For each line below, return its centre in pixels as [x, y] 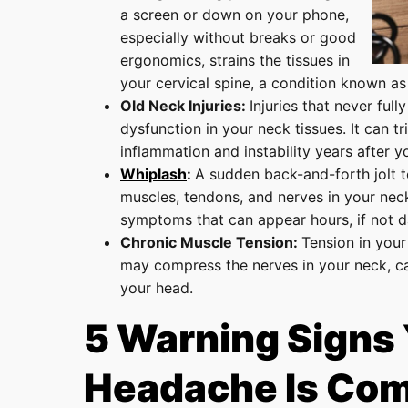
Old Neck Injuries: [185, 105]
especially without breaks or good [238, 37]
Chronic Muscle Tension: [211, 242]
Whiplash [153, 173]
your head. [157, 287]
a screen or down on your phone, [235, 14]
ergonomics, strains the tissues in [235, 60]
